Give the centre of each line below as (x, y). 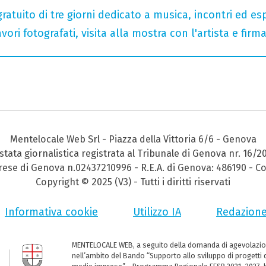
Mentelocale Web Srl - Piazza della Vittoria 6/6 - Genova (133, 140)
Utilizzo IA (157, 212)
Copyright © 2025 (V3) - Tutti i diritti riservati (133, 182)
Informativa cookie (51, 212)
